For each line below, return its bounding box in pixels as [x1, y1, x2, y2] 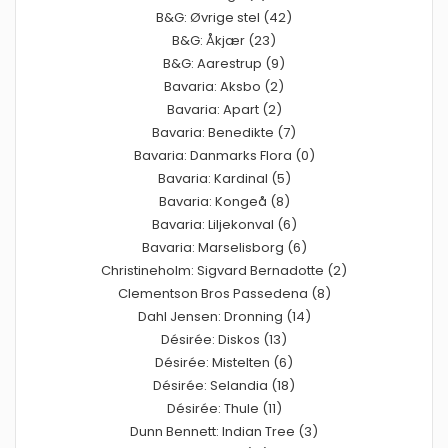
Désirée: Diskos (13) [161, 329, 287, 349]
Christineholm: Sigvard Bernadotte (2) [101, 260, 347, 280]
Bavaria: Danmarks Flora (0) [133, 145, 315, 165]
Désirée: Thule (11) [166, 398, 282, 418]
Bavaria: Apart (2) [166, 99, 282, 119]
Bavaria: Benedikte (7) [152, 122, 296, 142]
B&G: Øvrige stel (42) [156, 7, 292, 27]
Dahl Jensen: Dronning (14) [137, 306, 311, 326]
